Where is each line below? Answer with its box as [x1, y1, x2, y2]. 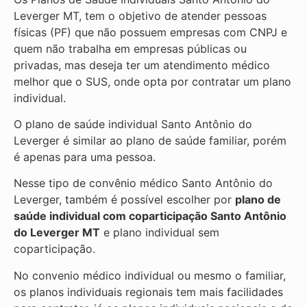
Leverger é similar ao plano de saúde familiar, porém [14, 134, 286, 148]
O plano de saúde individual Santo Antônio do [14, 117, 252, 132]
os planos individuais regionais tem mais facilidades [14, 284, 283, 299]
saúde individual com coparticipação [14, 209, 210, 223]
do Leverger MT [14, 225, 100, 240]
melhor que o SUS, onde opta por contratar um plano [14, 74, 291, 88]
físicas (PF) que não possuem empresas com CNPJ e [14, 25, 287, 39]
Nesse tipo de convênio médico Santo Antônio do [14, 176, 273, 191]
